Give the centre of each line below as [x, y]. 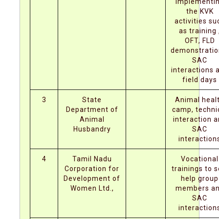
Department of [92, 109]
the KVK [200, 11]
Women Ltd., [92, 188]
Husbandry [92, 129]
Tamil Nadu [92, 159]
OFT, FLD [200, 41]
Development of [92, 178]
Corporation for [92, 169]
